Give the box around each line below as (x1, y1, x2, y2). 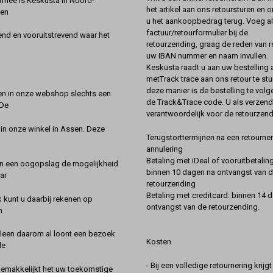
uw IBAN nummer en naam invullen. (146, 51, 268, 61)
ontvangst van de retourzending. (146, 202, 260, 211)
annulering (146, 144, 183, 154)
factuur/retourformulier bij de (146, 28, 248, 38)
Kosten (146, 237, 171, 247)
